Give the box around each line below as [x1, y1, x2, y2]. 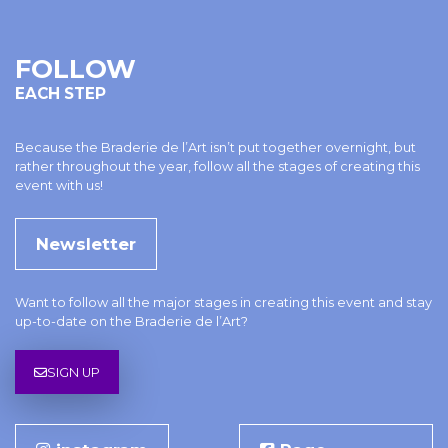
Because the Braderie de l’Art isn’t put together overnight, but [15, 140, 416, 156]
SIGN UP [47, 364, 101, 380]
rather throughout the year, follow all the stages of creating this [15, 159, 420, 175]
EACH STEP [15, 84, 106, 104]
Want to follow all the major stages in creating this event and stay [15, 294, 432, 310]
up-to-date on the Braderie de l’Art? [15, 313, 248, 329]
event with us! [15, 178, 103, 194]
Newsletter [36, 233, 136, 254]
